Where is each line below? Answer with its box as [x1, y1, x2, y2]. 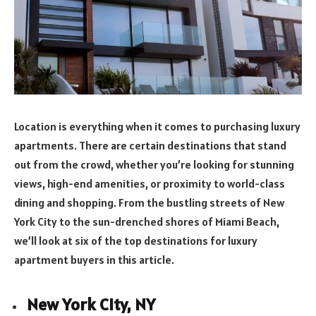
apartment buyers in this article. [14, 252, 174, 267]
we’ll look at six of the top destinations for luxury [14, 233, 257, 248]
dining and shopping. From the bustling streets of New [14, 195, 284, 209]
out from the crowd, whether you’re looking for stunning [14, 157, 294, 171]
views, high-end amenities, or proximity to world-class [14, 176, 285, 190]
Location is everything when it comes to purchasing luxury [14, 119, 300, 133]
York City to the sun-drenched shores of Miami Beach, [14, 214, 279, 229]
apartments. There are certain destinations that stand [14, 138, 286, 152]
